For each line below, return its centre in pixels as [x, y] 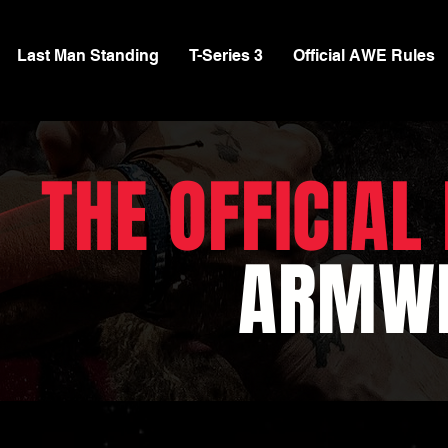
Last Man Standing [88, 55]
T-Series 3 [226, 55]
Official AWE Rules [364, 55]
